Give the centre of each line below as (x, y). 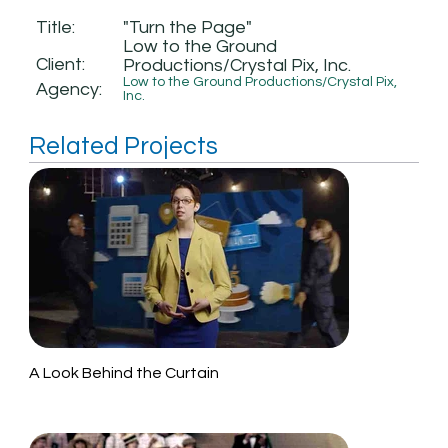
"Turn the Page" (187, 28)
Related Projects (124, 146)
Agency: (69, 89)
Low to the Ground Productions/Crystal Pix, (260, 82)
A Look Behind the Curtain (124, 373)
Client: (61, 65)
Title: (55, 28)
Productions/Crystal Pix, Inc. (236, 66)
